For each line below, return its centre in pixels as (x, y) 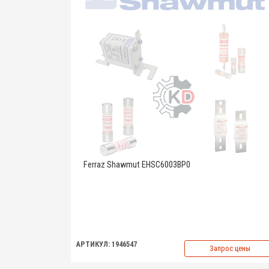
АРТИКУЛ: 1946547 (106, 244)
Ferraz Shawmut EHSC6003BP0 (137, 165)
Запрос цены (230, 248)
